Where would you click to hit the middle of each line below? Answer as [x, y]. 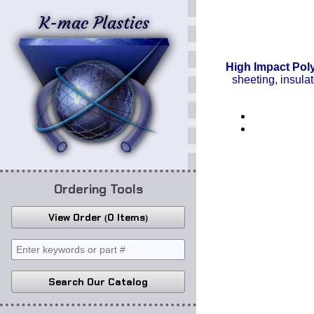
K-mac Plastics [94, 23]
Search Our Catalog [98, 282]
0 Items [126, 217]
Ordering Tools [98, 189]
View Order [76, 217]
